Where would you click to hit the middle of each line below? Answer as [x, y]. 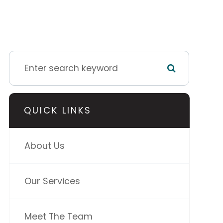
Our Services [52, 181]
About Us [44, 146]
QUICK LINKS [57, 111]
